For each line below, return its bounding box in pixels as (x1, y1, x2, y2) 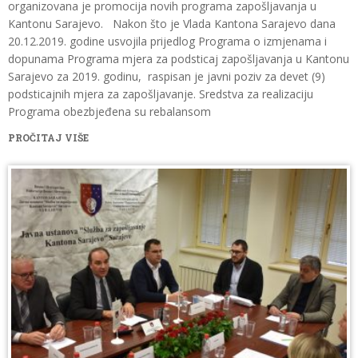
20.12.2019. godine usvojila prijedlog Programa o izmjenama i (8, 34, 327, 49)
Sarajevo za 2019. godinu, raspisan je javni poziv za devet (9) (8, 69, 325, 84)
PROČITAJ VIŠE (8, 131, 89, 144)
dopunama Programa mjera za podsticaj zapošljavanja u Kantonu (8, 51, 349, 66)
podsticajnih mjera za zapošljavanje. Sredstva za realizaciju (8, 86, 313, 101)
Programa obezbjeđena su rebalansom (8, 104, 211, 119)
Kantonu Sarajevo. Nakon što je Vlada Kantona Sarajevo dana (8, 16, 336, 31)
